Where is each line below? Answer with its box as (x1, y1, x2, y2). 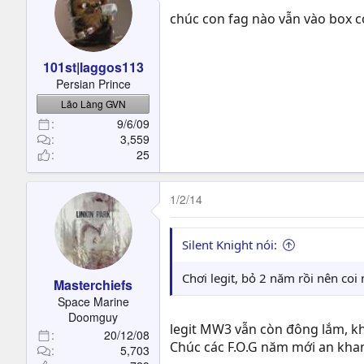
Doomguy (68, 309, 118, 325)
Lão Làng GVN (60, 97, 126, 110)
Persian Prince (55, 76, 131, 92)
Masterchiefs (54, 275, 132, 294)
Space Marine (57, 293, 129, 310)
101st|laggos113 (42, 58, 144, 76)
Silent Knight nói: (182, 236, 277, 253)
